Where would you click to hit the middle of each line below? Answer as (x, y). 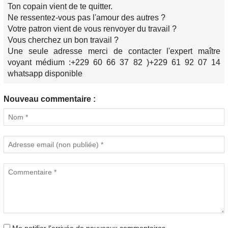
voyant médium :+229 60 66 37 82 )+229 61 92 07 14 (114, 62)
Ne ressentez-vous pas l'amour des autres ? (87, 18)
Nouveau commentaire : (50, 99)
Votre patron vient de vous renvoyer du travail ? (92, 29)
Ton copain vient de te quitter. (60, 6)
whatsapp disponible (45, 74)
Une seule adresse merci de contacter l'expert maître (114, 51)
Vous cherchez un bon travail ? (63, 40)
